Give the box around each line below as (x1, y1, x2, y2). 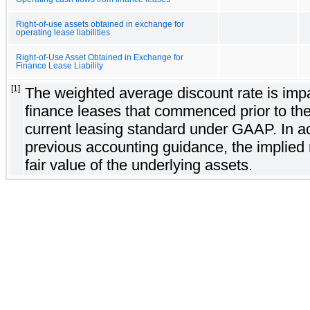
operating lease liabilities (16, 28, 110, 37)
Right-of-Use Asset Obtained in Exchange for (16, 53, 183, 62)
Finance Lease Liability (16, 61, 103, 70)
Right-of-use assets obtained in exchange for (16, 19, 184, 28)
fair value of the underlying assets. (25, 156, 253, 174)
